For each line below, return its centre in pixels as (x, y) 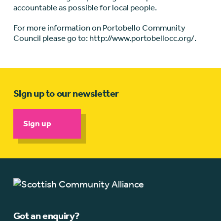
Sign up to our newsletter (66, 94)
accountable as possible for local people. (85, 8)
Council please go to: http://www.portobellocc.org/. (105, 38)
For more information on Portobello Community (99, 28)
